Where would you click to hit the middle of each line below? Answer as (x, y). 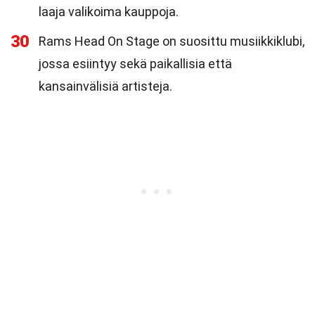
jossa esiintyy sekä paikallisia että (135, 64)
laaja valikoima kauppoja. (109, 12)
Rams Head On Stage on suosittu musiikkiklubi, (172, 41)
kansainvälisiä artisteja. (105, 86)
